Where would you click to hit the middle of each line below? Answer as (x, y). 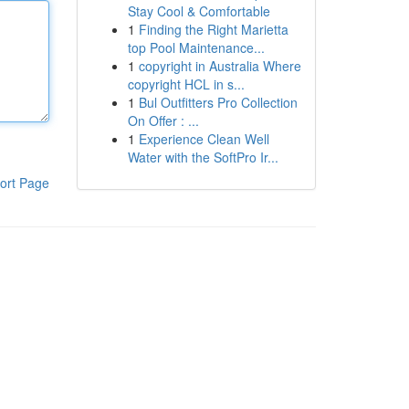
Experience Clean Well (204, 139)
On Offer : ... (163, 121)
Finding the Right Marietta (213, 29)
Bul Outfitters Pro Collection (218, 102)
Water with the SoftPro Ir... (203, 157)
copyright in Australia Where (220, 66)
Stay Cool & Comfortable (199, 11)
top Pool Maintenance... (196, 47)
